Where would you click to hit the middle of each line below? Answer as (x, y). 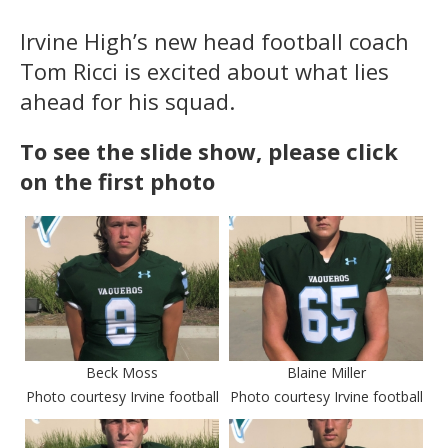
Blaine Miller (326, 373)
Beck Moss (122, 373)
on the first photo (117, 180)
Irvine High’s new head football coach (214, 40)
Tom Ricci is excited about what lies (204, 70)
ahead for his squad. (127, 100)
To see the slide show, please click (209, 150)
